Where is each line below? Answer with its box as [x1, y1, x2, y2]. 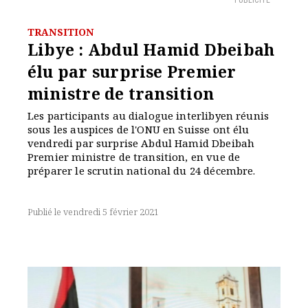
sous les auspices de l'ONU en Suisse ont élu [27, 122, 250, 136]
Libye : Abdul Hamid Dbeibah [27, 38, 275, 60]
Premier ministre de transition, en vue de [27, 150, 241, 164]
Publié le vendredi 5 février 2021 [27, 206, 159, 218]
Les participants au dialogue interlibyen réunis [27, 109, 269, 122]
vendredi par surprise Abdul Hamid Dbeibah [27, 136, 255, 150]
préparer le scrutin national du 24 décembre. [27, 164, 256, 177]
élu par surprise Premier [27, 60, 236, 82]
